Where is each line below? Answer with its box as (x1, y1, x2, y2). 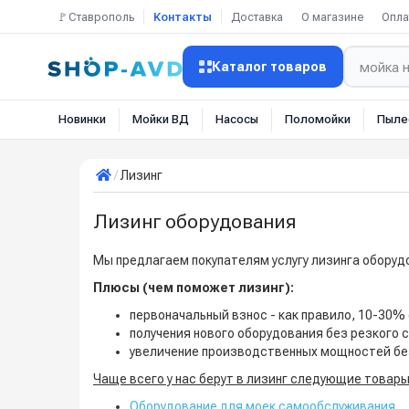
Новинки (58, 112, 106, 126)
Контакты (153, 9, 212, 24)
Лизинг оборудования (93, 210, 296, 233)
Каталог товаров (212, 59, 327, 74)
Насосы (215, 112, 258, 126)
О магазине (301, 9, 363, 24)
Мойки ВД (132, 112, 189, 126)
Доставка (231, 9, 283, 24)
